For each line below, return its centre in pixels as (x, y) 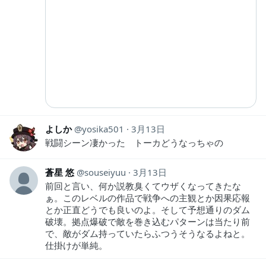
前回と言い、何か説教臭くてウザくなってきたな (143, 186)
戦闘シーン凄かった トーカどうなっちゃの (134, 142)
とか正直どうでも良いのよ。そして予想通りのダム (148, 209)
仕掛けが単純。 (76, 245)
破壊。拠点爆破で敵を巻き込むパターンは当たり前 (148, 221)
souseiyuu (105, 172)
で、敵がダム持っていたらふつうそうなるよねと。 (148, 233)
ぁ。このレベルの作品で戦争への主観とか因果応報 (148, 197)
